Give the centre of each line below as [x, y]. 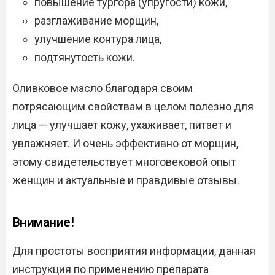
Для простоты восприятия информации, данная [134, 251]
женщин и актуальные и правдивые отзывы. [126, 180]
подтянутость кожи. [85, 58]
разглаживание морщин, [96, 21]
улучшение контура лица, [98, 39]
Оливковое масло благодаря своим [103, 88]
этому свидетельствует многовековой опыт [124, 162]
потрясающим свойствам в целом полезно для [133, 107]
